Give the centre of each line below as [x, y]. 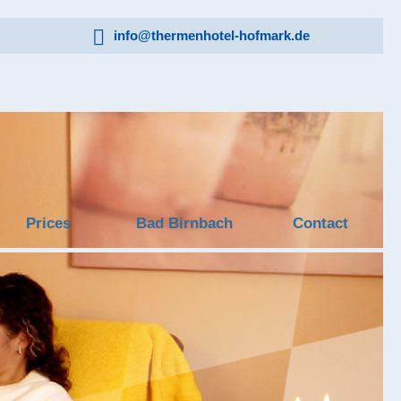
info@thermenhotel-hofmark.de [212, 35]
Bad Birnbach [184, 223]
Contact [320, 223]
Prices [48, 223]
